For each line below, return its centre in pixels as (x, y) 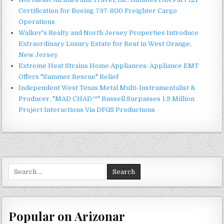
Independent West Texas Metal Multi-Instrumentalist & (107, 88)
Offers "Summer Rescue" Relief (69, 77)
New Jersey (38, 55)
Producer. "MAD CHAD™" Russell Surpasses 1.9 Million (107, 99)
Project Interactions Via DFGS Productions (87, 110)
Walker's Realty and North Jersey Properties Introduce (109, 33)
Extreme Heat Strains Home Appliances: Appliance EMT (109, 66)
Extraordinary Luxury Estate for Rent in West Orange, (105, 44)
